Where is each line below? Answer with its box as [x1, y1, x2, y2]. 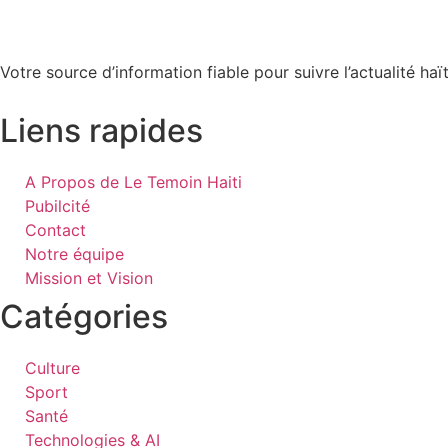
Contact [25, 220, 86, 240]
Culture [25, 358, 80, 378]
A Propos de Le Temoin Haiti [25, 172, 242, 192]
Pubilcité [25, 196, 90, 216]
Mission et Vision [25, 268, 153, 288]
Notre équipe [25, 244, 124, 264]
